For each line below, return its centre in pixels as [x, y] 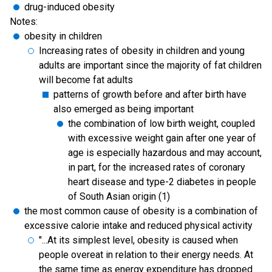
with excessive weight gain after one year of [162, 138]
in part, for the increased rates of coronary [157, 167]
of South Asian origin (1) [119, 196]
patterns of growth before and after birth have [150, 94]
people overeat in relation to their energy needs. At [146, 255]
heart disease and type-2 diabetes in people [162, 182]
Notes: [24, 22]
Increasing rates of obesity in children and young [142, 51]
